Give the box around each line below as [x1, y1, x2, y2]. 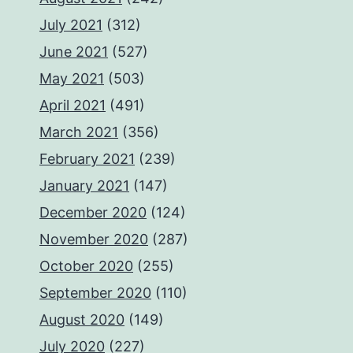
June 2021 [39, 43, 108, 60]
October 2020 [39, 258, 133, 274]
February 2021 [39, 150, 135, 167]
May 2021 [39, 70, 104, 87]
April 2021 [39, 97, 106, 113]
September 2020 [39, 284, 151, 301]
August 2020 [39, 311, 124, 328]
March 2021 [39, 124, 118, 140]
